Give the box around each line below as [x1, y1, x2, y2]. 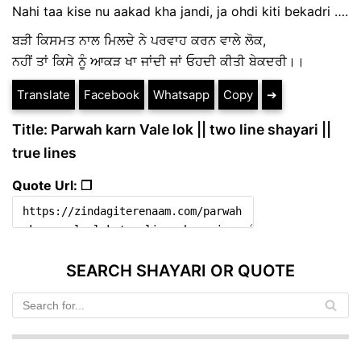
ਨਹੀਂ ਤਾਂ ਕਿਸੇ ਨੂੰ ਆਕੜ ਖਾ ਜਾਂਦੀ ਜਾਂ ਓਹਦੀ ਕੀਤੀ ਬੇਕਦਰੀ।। [12, 52, 305, 69]
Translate [17, 86, 70, 102]
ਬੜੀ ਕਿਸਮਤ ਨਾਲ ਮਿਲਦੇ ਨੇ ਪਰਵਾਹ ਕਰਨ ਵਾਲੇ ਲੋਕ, [12, 31, 266, 48]
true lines [12, 143, 77, 161]
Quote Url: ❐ [12, 176, 92, 193]
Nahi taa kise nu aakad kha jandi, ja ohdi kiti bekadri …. [12, 2, 348, 19]
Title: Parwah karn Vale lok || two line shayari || [12, 120, 331, 138]
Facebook [84, 86, 139, 102]
